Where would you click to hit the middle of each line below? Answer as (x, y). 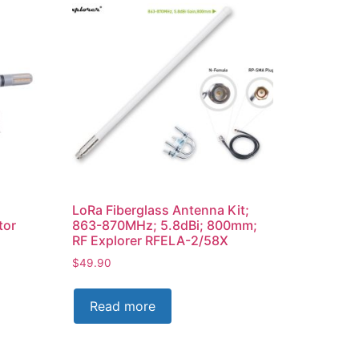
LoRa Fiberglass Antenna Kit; (161, 210)
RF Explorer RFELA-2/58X (151, 240)
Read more (123, 307)
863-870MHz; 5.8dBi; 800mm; (165, 225)
